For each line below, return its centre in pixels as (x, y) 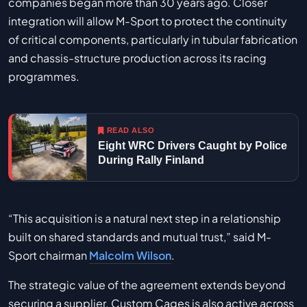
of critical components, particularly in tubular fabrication (153, 39)
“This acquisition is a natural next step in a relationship (145, 218)
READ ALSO (130, 130)
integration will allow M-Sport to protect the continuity (148, 21)
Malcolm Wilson (130, 255)
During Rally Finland (151, 160)
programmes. (44, 76)
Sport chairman (49, 255)
